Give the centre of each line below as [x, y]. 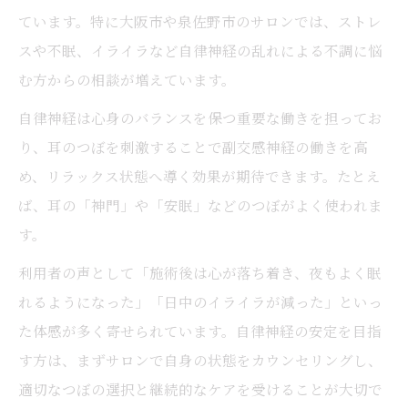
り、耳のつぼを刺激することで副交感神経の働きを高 [193, 147]
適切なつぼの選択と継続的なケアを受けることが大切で [200, 389]
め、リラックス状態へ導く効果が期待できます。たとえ [199, 176]
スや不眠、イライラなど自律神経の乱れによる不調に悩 [200, 50]
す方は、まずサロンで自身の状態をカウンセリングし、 [200, 360]
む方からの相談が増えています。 [127, 79]
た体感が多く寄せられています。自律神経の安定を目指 [200, 331]
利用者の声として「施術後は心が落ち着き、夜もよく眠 [200, 272]
